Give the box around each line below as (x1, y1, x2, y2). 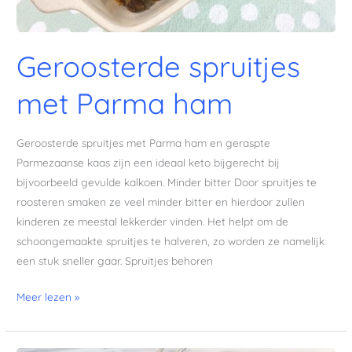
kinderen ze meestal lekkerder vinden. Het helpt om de (16, 214, 289, 229)
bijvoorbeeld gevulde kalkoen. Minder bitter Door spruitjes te (16, 175, 317, 189)
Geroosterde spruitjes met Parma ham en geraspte (16, 136, 271, 150)
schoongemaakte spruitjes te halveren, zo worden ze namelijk (16, 234, 325, 248)
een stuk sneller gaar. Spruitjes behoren (16, 254, 214, 268)
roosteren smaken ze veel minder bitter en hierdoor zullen (16, 195, 306, 209)
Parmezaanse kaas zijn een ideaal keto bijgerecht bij (16, 156, 280, 170)
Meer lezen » (16, 289, 80, 303)
